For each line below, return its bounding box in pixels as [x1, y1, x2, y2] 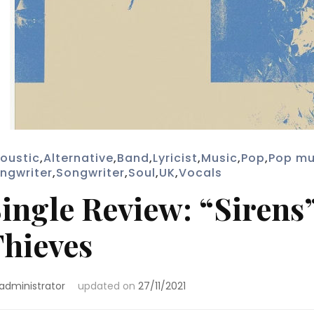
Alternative [43, 150, 114, 166]
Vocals [178, 165, 222, 181]
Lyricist [152, 150, 198, 166]
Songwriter [55, 165, 125, 181]
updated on [77, 279, 138, 293]
